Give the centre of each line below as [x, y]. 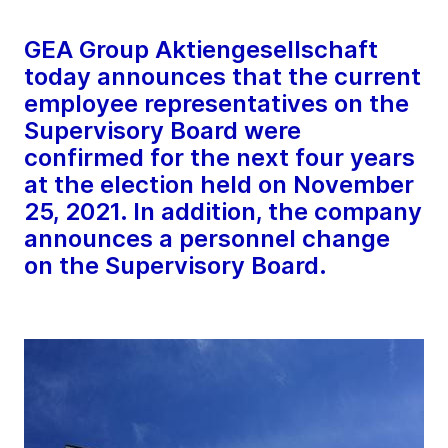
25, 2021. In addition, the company [223, 212]
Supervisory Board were [162, 131]
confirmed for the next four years [219, 158]
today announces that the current [222, 77]
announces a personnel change [207, 239]
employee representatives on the [216, 104]
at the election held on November [219, 185]
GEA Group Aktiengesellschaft [201, 50]
